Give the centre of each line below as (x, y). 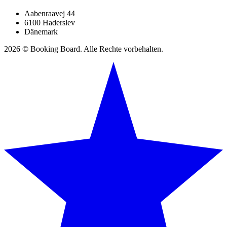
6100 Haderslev (50, 23)
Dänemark (41, 32)
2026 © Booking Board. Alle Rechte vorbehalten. (84, 49)
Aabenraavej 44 (50, 14)
